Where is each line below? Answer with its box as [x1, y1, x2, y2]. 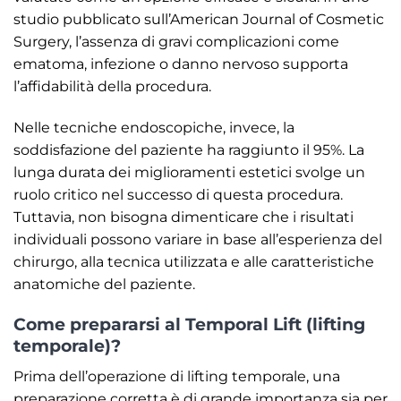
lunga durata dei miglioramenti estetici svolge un [13, 163, 365, 181]
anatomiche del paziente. [13, 275, 195, 293]
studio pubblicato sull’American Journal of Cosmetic [13, 10, 384, 28]
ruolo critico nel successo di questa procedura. [13, 185, 343, 203]
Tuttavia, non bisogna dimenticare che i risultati [13, 208, 354, 226]
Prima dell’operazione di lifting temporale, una [13, 368, 340, 386]
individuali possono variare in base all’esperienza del [13, 230, 382, 248]
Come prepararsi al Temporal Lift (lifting [13, 313, 365, 336]
